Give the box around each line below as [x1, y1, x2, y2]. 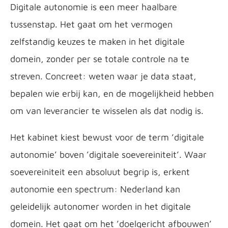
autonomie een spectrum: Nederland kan [10, 184, 180, 194]
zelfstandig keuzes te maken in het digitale [10, 36, 185, 47]
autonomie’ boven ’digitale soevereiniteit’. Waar [10, 149, 207, 160]
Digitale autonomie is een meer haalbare [10, 2, 177, 12]
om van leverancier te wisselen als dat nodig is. [10, 105, 204, 116]
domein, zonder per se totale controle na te [10, 53, 189, 64]
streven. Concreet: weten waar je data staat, [10, 71, 196, 81]
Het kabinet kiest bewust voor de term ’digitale [10, 132, 204, 142]
